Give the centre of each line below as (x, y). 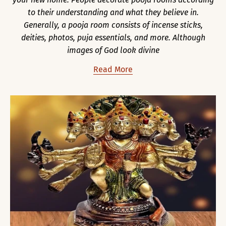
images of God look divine (113, 50)
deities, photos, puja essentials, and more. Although (113, 37)
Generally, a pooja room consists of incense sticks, (113, 25)
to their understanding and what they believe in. (113, 12)
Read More (113, 69)
